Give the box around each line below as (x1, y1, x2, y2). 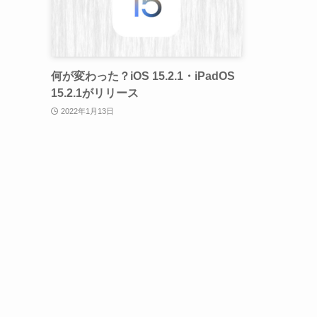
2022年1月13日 (60, 106, 114, 115)
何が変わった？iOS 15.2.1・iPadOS (51, 70, 235, 83)
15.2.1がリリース (51, 87, 139, 100)
